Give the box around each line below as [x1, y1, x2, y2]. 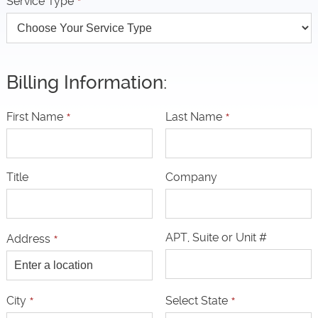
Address [6, 231, 53, 246]
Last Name [165, 109, 225, 124]
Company [165, 170, 217, 184]
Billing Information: [6, 71, 167, 93]
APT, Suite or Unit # [165, 230, 267, 244]
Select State [165, 293, 231, 307]
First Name [6, 109, 66, 124]
